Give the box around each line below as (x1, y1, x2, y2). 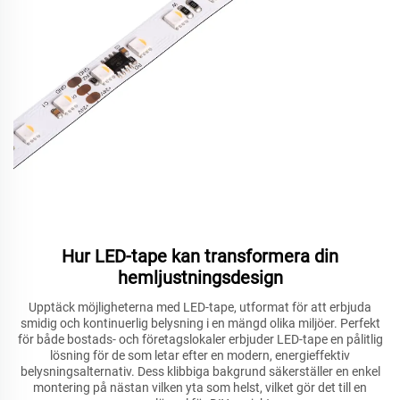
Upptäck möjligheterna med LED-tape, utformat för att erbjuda (29, 300, 371, 315)
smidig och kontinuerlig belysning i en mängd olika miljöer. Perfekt (20, 316, 380, 331)
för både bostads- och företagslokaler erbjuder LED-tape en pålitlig (17, 332, 383, 347)
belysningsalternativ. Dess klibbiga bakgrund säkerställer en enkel (20, 364, 380, 379)
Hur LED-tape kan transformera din (62, 246, 338, 268)
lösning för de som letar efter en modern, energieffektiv (50, 348, 350, 363)
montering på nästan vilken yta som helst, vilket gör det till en (33, 380, 367, 396)
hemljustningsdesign (117, 267, 283, 289)
